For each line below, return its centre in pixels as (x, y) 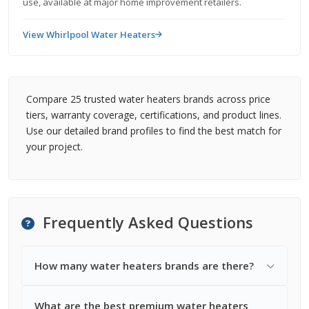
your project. (54, 147)
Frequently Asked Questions (146, 222)
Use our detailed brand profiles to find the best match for (154, 131)
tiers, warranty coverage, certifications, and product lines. (154, 115)
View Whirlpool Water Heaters (89, 34)
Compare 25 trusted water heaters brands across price (148, 99)
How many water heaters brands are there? (144, 266)
